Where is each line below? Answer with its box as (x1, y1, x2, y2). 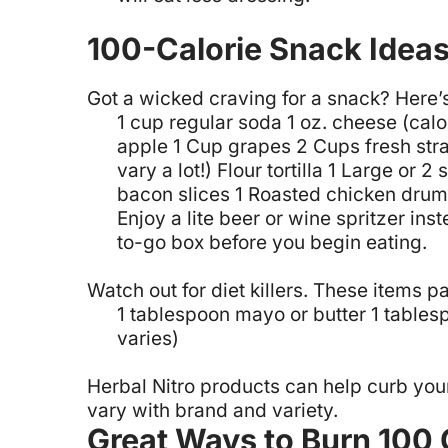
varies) (117, 326, 179, 350)
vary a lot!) (117, 158, 212, 182)
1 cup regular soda (117, 110, 282, 134)
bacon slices (117, 182, 230, 206)
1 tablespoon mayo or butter (117, 302, 366, 326)
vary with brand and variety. (87, 399, 338, 423)
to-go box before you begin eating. (117, 230, 427, 254)
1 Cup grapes (173, 134, 291, 158)
